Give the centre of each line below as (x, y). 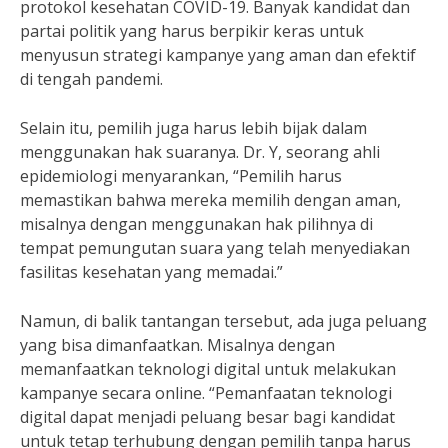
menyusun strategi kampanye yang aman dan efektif (218, 55)
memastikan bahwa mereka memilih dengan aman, (210, 200)
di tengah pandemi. (91, 79)
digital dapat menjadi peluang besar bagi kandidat (207, 417)
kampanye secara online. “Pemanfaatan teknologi (206, 393)
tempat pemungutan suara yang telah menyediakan (215, 248)
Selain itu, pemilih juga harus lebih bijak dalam (193, 128)
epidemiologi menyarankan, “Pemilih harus (181, 176)
